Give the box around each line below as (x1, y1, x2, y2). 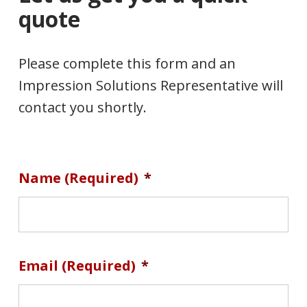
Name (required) (18, 169, 138, 188)
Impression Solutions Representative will (18, 75, 283, 95)
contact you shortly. (18, 97, 147, 116)
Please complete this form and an (18, 53, 236, 73)
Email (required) (18, 256, 136, 275)
